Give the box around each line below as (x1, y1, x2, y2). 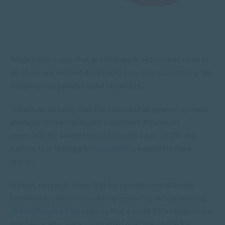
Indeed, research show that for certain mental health (10, 180, 195, 189)
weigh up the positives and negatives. (10, 80, 143, 90)
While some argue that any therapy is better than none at (10, 54, 209, 64)
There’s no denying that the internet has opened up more (10, 104, 209, 114)
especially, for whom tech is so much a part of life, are (10, 130, 196, 140)
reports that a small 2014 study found (81, 206, 212, 215)
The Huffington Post (10, 206, 81, 215)
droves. (10, 156, 37, 166)
